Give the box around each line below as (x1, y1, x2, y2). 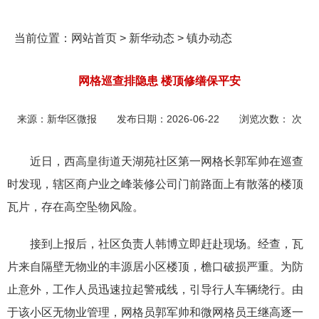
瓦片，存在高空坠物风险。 (7, 201, 144, 213)
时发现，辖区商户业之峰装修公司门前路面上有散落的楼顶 (7, 178, 303, 190)
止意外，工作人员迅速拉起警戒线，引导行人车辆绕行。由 (7, 283, 303, 296)
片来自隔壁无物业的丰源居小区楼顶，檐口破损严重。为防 (7, 261, 303, 273)
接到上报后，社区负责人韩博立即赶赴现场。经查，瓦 (30, 238, 303, 250)
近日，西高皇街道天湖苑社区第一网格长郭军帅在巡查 (30, 155, 303, 167)
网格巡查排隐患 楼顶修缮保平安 (78, 75, 241, 87)
